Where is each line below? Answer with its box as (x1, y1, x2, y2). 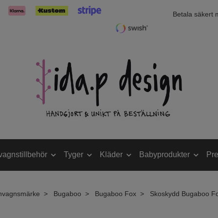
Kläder (100, 150, 123, 159)
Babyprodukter (139, 150, 190, 159)
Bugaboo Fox (95, 189, 136, 198)
